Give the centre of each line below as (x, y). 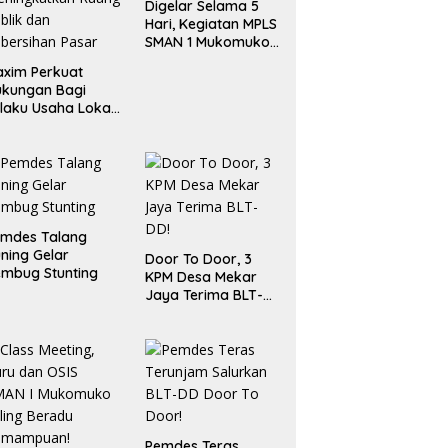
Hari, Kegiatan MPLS (210, 24)
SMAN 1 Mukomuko (207, 42)
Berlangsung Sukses (211, 60)
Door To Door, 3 (198, 259)
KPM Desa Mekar (200, 277)
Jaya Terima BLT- (203, 295)
